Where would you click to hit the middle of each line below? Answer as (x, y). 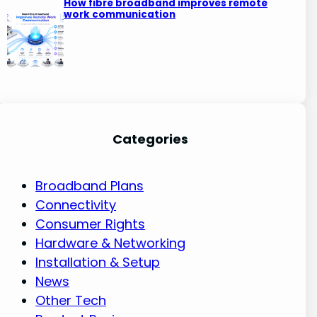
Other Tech (71, 300)
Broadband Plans (90, 185)
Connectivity (76, 204)
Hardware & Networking (111, 243)
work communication (120, 15)
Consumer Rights (91, 224)
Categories (151, 139)
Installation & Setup (98, 262)
